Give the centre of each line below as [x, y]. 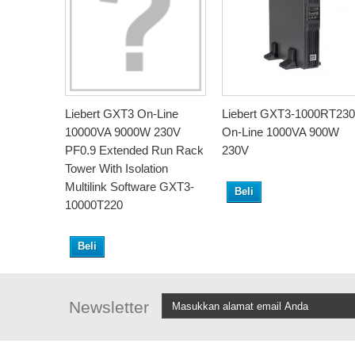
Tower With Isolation [116, 169]
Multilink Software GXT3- [130, 187]
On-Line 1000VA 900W [281, 132]
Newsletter [109, 307]
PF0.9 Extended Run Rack [134, 151]
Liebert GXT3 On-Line [122, 114]
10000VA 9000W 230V [123, 132]
